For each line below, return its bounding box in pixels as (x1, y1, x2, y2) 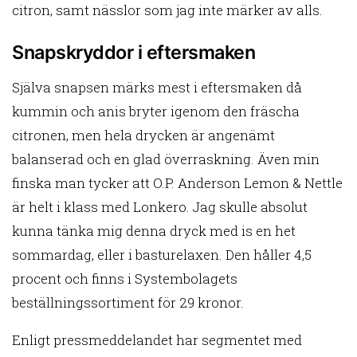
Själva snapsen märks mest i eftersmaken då (12, 78, 302, 97)
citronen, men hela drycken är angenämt (12, 126, 275, 145)
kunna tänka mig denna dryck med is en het (12, 222, 296, 241)
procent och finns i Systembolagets (12, 269, 237, 288)
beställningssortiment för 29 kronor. (12, 293, 244, 312)
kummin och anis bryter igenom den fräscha (12, 102, 300, 121)
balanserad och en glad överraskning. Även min (12, 150, 320, 169)
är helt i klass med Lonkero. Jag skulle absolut (12, 198, 308, 217)
